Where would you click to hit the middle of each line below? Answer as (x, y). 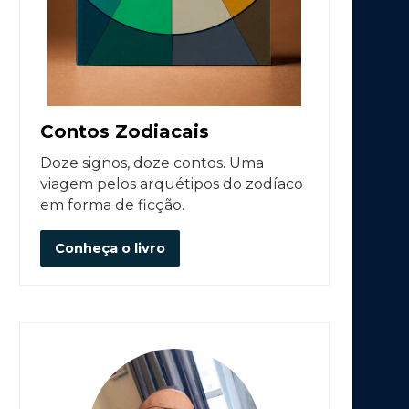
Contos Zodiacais (125, 132)
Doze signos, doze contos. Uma (152, 163)
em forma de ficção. (112, 205)
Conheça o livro (110, 249)
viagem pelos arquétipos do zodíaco (172, 184)
